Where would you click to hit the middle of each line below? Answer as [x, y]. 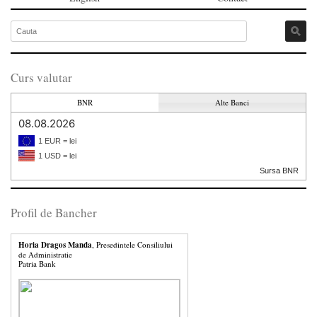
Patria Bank [37, 264]
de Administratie [45, 255]
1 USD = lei [57, 156]
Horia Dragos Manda [55, 245]
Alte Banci [232, 103]
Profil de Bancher [54, 213]
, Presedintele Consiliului [132, 245]
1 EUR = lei [57, 141]
